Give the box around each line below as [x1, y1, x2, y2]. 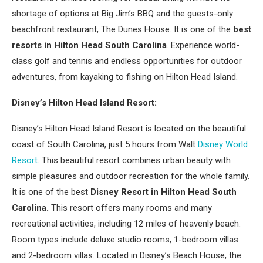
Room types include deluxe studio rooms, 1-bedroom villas [12, 234, 238, 245]
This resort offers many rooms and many [49, 203, 212, 213]
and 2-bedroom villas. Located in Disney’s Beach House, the [12, 250, 241, 261]
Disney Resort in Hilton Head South [90, 187, 237, 197]
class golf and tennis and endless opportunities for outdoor [12, 56, 242, 66]
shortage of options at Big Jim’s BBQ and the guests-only [12, 8, 233, 19]
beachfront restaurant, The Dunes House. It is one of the [12, 24, 231, 35]
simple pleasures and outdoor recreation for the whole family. [12, 171, 249, 181]
